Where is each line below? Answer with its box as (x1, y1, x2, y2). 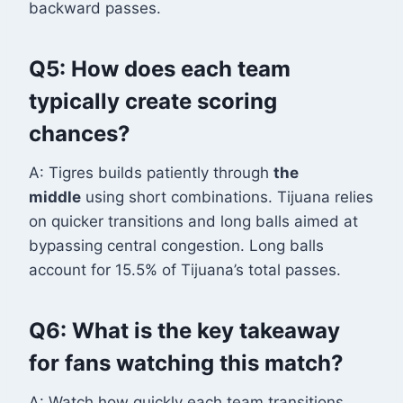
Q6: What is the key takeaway (29, 318, 340, 345)
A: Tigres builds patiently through (29, 164, 273, 183)
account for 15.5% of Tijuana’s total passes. (29, 261, 341, 280)
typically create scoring (29, 88, 277, 115)
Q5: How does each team (29, 56, 291, 83)
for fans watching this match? (29, 350, 344, 377)
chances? (29, 121, 130, 148)
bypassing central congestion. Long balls (29, 237, 324, 255)
